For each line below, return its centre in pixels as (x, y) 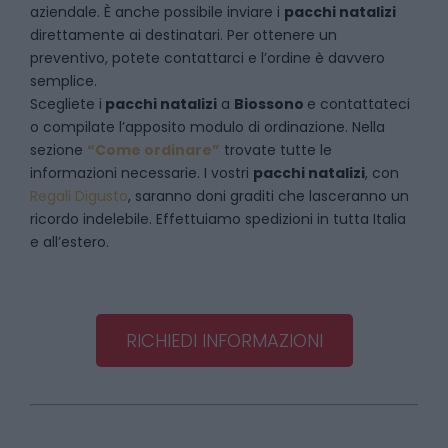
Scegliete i (66, 104)
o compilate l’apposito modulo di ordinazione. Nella (207, 127)
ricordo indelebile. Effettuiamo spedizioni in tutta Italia (218, 219)
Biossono (270, 104)
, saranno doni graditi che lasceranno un (268, 196)
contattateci (365, 104)
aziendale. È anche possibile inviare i (157, 12)
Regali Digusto (79, 196)
